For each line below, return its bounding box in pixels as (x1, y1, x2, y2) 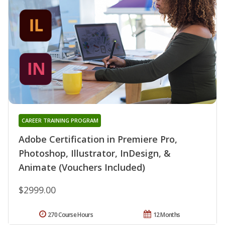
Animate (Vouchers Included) (19, 161, 145, 173)
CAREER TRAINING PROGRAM (21, 116, 98, 124)
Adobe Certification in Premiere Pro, (19, 133, 177, 145)
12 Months (153, 210, 180, 219)
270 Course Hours (48, 210, 93, 219)
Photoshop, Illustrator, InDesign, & (19, 147, 171, 159)
